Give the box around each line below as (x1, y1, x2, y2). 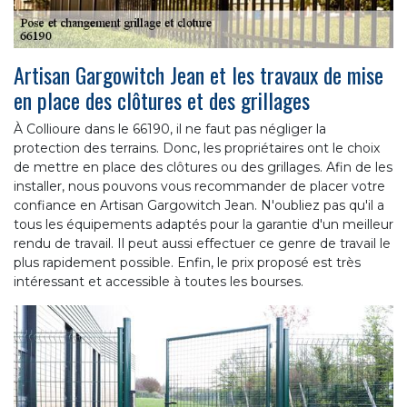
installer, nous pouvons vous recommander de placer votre (14, 177, 385, 194)
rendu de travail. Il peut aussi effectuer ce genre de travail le (14, 234, 391, 252)
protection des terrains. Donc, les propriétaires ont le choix (14, 139, 380, 156)
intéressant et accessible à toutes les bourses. (14, 273, 303, 290)
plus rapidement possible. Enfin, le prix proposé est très (14, 253, 361, 271)
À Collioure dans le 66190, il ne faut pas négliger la (14, 120, 326, 137)
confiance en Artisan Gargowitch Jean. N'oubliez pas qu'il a (14, 196, 384, 213)
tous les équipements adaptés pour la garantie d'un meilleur (14, 215, 393, 233)
